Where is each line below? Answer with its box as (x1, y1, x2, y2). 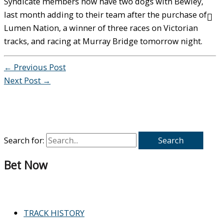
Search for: (4, 134, 44, 146)
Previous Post (12, 61, 66, 73)
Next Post (4, 75, 43, 86)
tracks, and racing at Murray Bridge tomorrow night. (4, 35, 202, 47)
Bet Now (4, 157, 48, 173)
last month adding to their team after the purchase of (4, 8, 207, 20)
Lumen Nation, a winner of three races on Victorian (4, 22, 198, 33)
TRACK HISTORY (24, 207, 84, 219)
